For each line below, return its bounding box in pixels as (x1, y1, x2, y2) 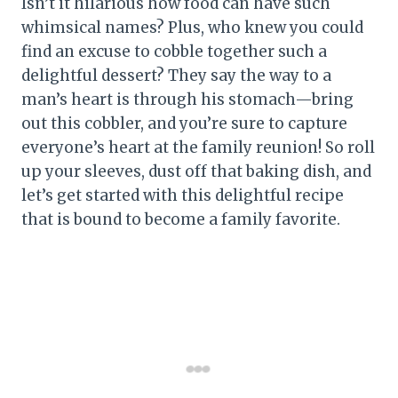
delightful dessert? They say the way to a (21, 66, 331, 86)
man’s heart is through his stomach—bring (21, 90, 354, 110)
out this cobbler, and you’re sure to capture (21, 114, 347, 134)
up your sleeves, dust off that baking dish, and (21, 162, 371, 182)
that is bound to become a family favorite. (21, 210, 340, 230)
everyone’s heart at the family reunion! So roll (21, 138, 375, 158)
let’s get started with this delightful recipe (21, 186, 344, 206)
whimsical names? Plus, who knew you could (21, 18, 363, 38)
